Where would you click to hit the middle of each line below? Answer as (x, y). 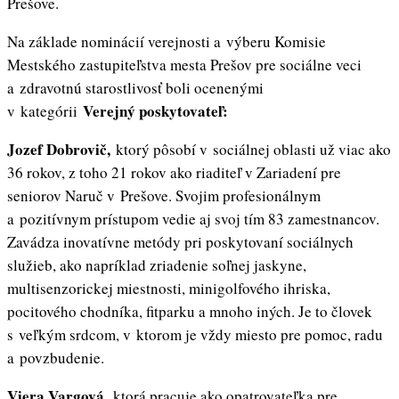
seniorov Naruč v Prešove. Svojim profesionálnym (164, 196)
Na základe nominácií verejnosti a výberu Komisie (167, 42)
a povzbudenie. (56, 358)
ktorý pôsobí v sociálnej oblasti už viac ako (253, 150)
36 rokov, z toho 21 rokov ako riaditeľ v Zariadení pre (174, 173)
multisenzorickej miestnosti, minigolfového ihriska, (169, 289)
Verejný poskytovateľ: (155, 111)
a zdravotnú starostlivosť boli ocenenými (135, 88)
